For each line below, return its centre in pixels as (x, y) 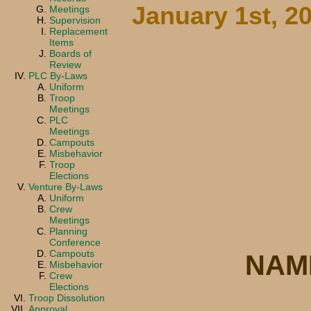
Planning (68, 231)
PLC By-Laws (58, 75)
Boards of (70, 53)
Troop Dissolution (67, 297)
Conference (75, 242)
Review (65, 64)
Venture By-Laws (66, 186)
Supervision (75, 20)
